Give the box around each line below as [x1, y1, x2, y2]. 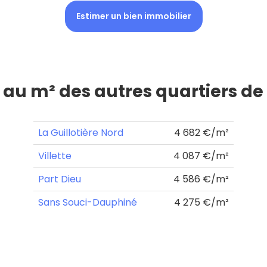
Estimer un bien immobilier [76, 10, 191, 22]
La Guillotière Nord [38, 125, 123, 139]
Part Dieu [38, 172, 81, 186]
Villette [38, 148, 72, 163]
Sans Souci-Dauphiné [38, 195, 137, 209]
